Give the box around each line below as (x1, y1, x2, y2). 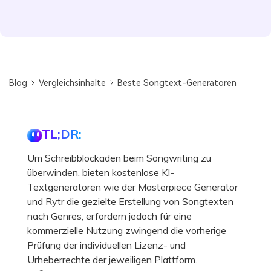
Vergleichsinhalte (39, 77, 106, 88)
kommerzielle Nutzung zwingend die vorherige (27, 224, 226, 237)
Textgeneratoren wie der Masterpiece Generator (27, 180, 238, 193)
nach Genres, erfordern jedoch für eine (27, 209, 192, 222)
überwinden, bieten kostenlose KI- (27, 166, 174, 178)
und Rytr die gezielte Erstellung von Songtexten (27, 195, 233, 207)
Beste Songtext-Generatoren (117, 77, 237, 88)
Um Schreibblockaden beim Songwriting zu (27, 151, 211, 164)
